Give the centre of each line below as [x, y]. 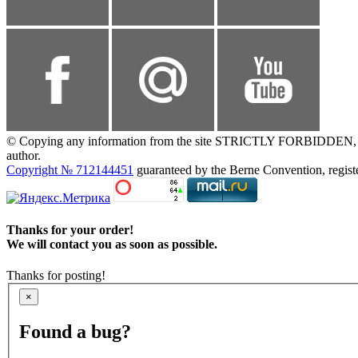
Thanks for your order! [70, 229]
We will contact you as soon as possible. [112, 244]
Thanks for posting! [56, 275]
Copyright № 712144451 [70, 170]
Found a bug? [75, 332]
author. [24, 156]
